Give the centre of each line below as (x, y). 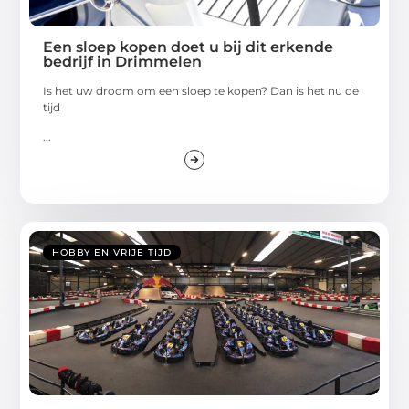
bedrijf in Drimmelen (123, 61)
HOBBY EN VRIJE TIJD (112, 252)
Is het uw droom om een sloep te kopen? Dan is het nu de (201, 90)
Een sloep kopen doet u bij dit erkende (189, 47)
